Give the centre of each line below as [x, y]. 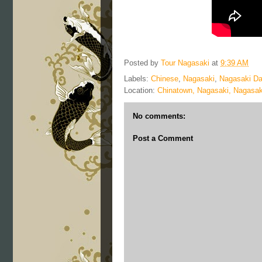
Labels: [137, 79]
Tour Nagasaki [185, 63]
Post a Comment [163, 138]
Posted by [142, 63]
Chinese [165, 79]
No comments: [159, 116]
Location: [141, 90]
